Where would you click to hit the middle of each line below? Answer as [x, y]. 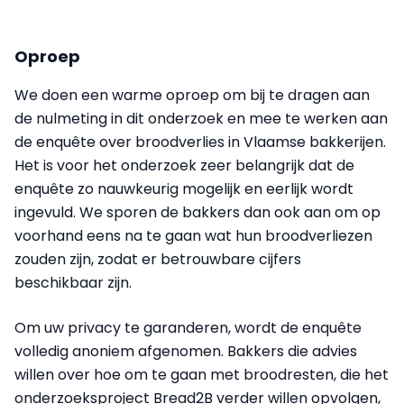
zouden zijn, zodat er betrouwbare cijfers [158, 260]
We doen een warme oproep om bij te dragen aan [192, 96]
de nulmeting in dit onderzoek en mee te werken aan [201, 119]
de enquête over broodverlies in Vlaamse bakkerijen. [200, 142]
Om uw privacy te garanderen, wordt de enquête [188, 328]
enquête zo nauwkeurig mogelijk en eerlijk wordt [184, 189]
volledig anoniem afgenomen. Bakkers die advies [186, 352]
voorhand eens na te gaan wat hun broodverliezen [193, 236]
